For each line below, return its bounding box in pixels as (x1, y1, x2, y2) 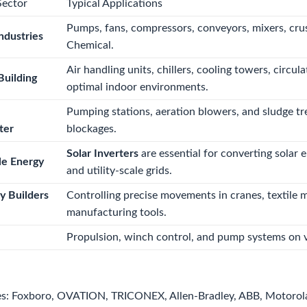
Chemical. (66, 40, 114, 51)
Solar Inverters (66, 148, 138, 159)
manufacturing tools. (66, 207, 167, 218)
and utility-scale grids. (66, 165, 172, 176)
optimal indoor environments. (66, 82, 208, 93)
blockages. (66, 123, 116, 134)
